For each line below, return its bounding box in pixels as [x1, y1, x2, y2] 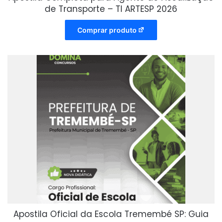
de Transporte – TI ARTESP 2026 [45, 2, 177, 15]
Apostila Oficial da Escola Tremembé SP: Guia [13, 208, 209, 220]
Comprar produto [77, 25, 137, 34]
